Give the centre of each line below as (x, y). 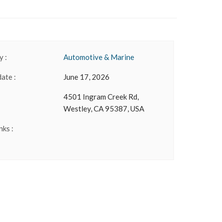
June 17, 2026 (87, 77)
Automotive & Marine (99, 57)
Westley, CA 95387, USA (104, 109)
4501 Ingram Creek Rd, (101, 97)
